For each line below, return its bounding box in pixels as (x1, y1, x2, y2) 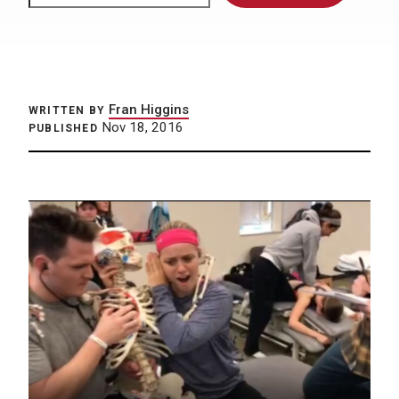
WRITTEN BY (28, 104, 105, 117)
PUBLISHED (28, 122, 98, 134)
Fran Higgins (109, 102, 189, 118)
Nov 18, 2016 (97, 119, 183, 135)
